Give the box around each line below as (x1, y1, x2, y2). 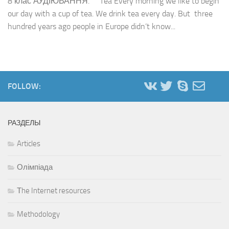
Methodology (17, 209, 60, 219)
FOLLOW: (8, 81, 41, 91)
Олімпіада (17, 162, 53, 172)
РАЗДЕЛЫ (8, 118, 40, 127)
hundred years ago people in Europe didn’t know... (8, 21, 175, 31)
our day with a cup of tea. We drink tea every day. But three (8, 8, 213, 18)
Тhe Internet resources (17, 186, 90, 195)
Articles (17, 139, 40, 148)
